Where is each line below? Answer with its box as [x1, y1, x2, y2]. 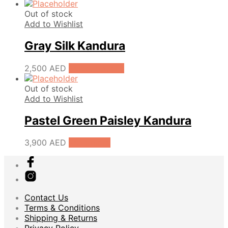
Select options [69, 63, 124, 73]
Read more [69, 137, 110, 148]
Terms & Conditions [24, 202, 100, 213]
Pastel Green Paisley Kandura [24, 113, 191, 128]
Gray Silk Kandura [24, 39, 125, 53]
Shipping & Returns [24, 212, 97, 223]
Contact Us [24, 192, 68, 203]
